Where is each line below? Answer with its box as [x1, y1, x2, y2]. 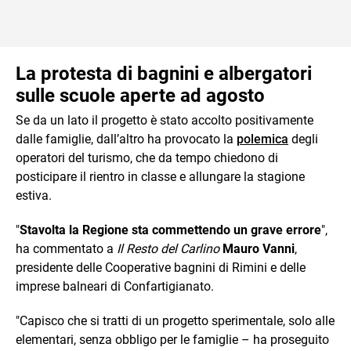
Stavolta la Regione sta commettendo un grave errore [20, 222, 321, 237]
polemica [237, 131, 288, 147]
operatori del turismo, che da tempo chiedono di [16, 150, 278, 165]
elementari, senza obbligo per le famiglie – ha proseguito [16, 331, 329, 347]
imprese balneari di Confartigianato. [16, 278, 214, 294]
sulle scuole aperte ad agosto [16, 84, 265, 107]
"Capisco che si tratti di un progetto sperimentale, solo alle [16, 313, 335, 328]
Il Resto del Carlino [117, 241, 219, 256]
